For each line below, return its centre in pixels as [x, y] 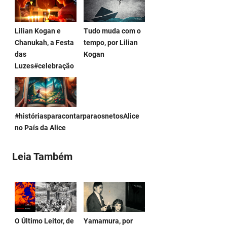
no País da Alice [40, 128]
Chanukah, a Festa [44, 43]
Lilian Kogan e [38, 31]
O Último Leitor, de [44, 221]
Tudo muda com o [112, 31]
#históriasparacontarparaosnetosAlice [77, 117]
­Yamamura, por [108, 221]
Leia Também [42, 157]
